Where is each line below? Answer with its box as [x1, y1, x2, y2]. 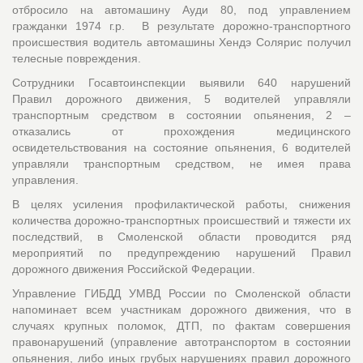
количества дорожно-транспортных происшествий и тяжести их [12, 213, 351, 227]
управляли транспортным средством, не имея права [12, 156, 351, 170]
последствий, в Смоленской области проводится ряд [12, 229, 351, 243]
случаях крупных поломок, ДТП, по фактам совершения [12, 318, 351, 332]
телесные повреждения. [12, 51, 141, 65]
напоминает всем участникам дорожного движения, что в [12, 302, 351, 316]
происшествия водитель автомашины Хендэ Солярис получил [12, 35, 351, 49]
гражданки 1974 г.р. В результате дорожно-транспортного [12, 19, 351, 32]
